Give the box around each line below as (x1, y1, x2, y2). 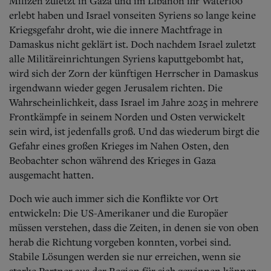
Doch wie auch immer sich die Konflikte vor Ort (9, 191, 218, 205)
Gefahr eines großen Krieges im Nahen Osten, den (9, 139, 229, 152)
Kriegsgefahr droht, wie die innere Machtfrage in (9, 22, 223, 36)
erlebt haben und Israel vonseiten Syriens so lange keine (9, 8, 256, 22)
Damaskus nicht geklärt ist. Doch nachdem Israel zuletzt (9, 37, 256, 51)
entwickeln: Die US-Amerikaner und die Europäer (9, 206, 228, 220)
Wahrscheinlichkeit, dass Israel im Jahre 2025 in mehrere (9, 95, 258, 109)
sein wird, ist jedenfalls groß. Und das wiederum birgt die (9, 124, 260, 138)
